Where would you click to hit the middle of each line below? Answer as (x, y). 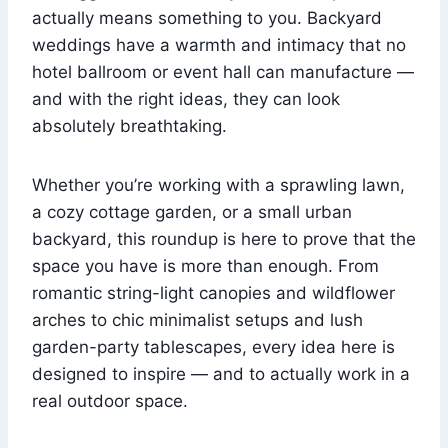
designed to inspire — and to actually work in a (221, 374)
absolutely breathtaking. (129, 126)
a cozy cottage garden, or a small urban (192, 212)
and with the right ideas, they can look (186, 99)
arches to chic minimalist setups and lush (197, 320)
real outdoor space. (110, 401)
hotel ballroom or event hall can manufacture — (223, 72)
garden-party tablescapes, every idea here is (213, 347)
